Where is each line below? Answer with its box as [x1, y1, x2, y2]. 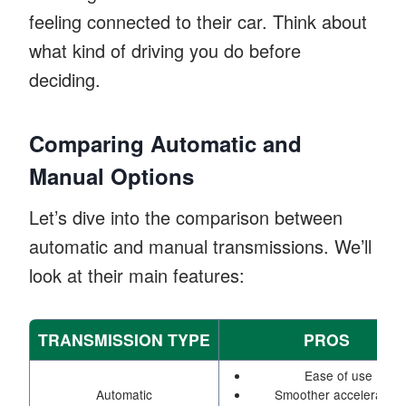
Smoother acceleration [274, 384, 403, 403]
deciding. [29, 65, 101, 92]
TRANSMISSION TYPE [38, 327, 210, 351]
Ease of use [304, 365, 373, 384]
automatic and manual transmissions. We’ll [29, 232, 372, 259]
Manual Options [29, 159, 194, 191]
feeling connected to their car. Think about [29, 7, 367, 34]
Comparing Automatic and [29, 127, 302, 159]
